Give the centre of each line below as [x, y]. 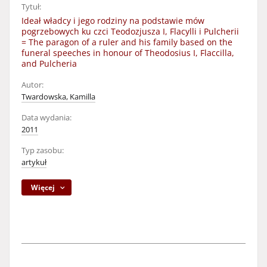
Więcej [43, 187]
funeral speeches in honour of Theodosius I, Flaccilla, [128, 53]
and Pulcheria [49, 63]
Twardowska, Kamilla [58, 97]
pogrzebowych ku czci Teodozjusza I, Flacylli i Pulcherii [130, 31]
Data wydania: [46, 118]
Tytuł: [31, 7]
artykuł [34, 162]
